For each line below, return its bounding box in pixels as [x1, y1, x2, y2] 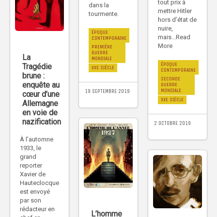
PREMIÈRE [92, 44, 112, 50]
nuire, [158, 24, 173, 32]
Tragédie [22, 62, 52, 71]
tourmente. [89, 10, 119, 18]
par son [20, 196, 41, 204]
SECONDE [161, 75, 180, 82]
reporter [20, 161, 42, 169]
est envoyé [20, 187, 50, 195]
